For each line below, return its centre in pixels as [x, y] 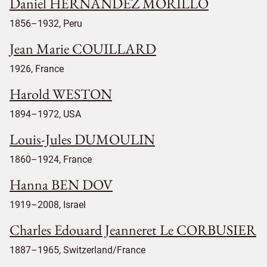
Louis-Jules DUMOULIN [82, 139]
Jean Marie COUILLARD [83, 48]
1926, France [37, 69]
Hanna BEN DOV [61, 184]
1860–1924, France [51, 159]
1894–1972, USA [45, 114]
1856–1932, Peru [46, 23]
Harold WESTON [61, 94]
